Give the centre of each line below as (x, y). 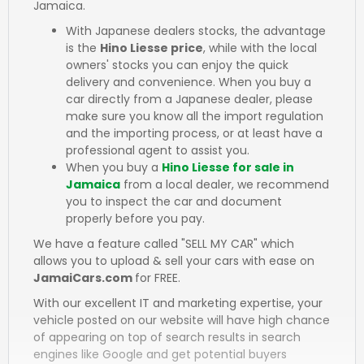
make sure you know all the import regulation (195, 116)
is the (83, 48)
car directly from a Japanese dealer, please (189, 99)
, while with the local (260, 48)
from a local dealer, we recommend (225, 184)
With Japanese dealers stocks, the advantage (196, 31)
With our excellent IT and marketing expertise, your (178, 303)
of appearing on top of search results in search (167, 337)
